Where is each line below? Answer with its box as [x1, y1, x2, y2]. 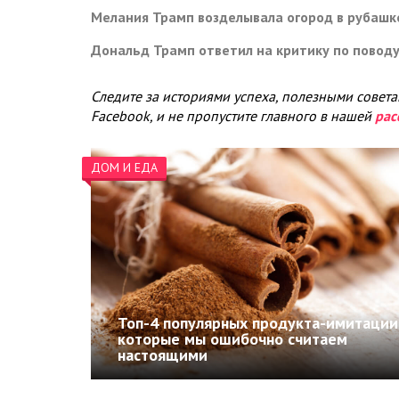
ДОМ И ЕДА [91, 159, 158, 176]
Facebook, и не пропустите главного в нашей [91, 107, 375, 126]
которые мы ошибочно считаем [118, 329, 347, 350]
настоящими [118, 345, 208, 366]
